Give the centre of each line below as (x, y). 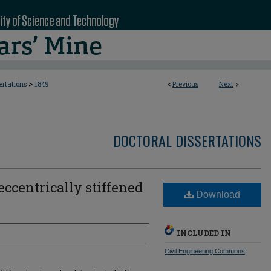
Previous (185, 84)
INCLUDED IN (204, 233)
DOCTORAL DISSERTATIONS (187, 140)
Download (217, 194)
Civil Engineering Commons (205, 251)
